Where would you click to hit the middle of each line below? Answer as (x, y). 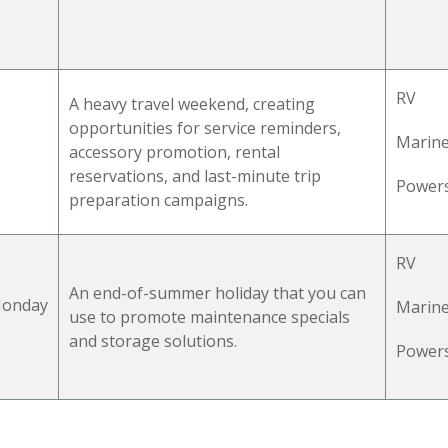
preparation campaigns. (158, 199)
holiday (242, 292)
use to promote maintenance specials (209, 316)
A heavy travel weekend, (161, 103)
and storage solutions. (153, 340)
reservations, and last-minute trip (195, 175)
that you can (317, 292)
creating (284, 103)
